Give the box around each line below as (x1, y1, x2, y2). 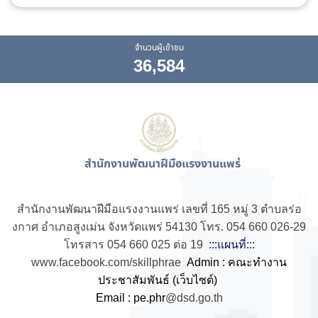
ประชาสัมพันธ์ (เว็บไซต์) (98, 274, 220, 286)
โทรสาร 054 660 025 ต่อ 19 (63, 238, 209, 251)
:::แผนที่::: (208, 238, 255, 251)
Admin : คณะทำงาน (187, 256, 287, 268)
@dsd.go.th (165, 292, 223, 304)
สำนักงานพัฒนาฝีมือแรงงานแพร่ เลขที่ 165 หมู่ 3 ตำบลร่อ (16, 203, 302, 215)
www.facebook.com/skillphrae (31, 256, 181, 268)
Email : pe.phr (95, 292, 165, 304)
